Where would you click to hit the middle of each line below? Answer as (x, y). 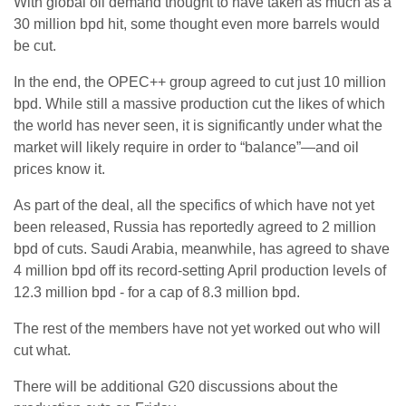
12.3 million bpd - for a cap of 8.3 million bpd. (157, 293)
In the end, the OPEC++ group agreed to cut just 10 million (200, 82)
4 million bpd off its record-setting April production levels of (200, 271)
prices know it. (59, 169)
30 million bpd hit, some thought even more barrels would (197, 24)
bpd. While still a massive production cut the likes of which (199, 104)
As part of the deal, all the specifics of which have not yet (194, 206)
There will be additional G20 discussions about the (176, 387)
